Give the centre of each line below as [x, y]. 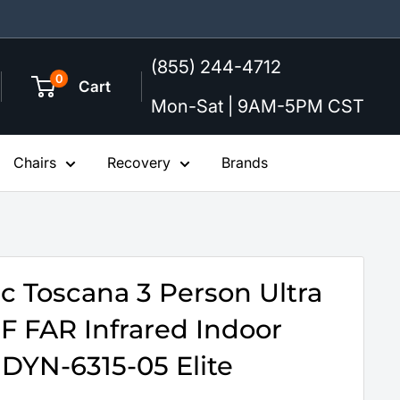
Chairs [35, 162]
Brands [245, 162]
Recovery [139, 162]
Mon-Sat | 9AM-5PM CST [258, 106]
